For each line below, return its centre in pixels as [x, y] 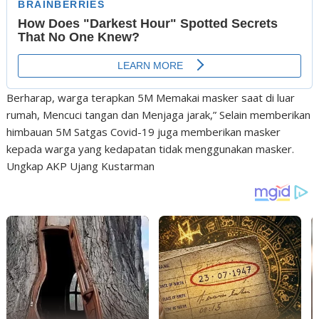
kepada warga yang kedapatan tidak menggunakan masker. [151, 149]
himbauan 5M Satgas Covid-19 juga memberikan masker [144, 132]
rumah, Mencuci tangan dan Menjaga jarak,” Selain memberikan [159, 115]
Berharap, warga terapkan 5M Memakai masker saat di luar [151, 98]
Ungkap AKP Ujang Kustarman [81, 166]
